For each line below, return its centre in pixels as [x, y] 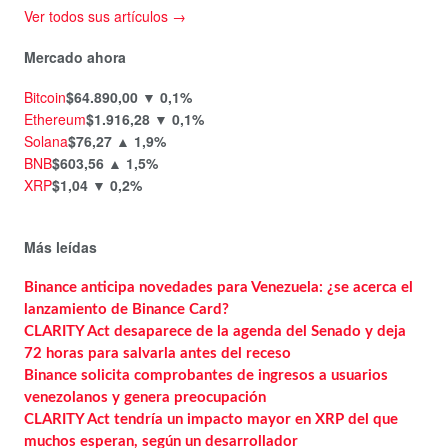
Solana [46, 141]
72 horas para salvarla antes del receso [157, 353]
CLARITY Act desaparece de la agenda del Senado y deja [215, 331]
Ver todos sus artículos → [105, 16]
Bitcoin [45, 97]
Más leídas [60, 247]
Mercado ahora [75, 56]
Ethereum [55, 119]
